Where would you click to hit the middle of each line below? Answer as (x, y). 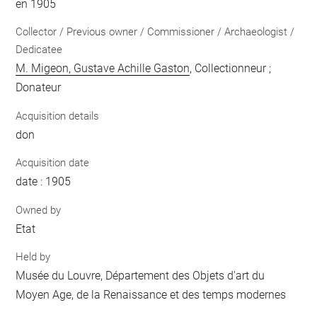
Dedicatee (39, 50)
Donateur (39, 87)
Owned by (39, 210)
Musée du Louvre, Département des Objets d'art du (140, 276)
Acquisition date (53, 163)
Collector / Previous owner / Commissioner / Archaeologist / (155, 32)
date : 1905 (44, 181)
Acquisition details (58, 116)
